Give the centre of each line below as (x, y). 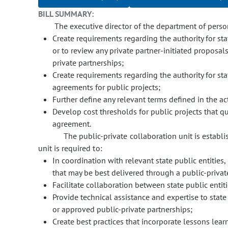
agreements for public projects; (106, 87)
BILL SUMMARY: (66, 14)
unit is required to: (70, 148)
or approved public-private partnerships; (122, 209)
